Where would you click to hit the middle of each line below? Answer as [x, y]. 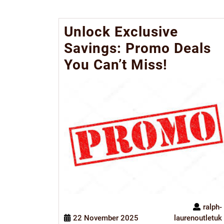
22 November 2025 [106, 218]
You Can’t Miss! [116, 65]
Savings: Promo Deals [137, 48]
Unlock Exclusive [121, 32]
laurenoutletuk [198, 218]
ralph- [212, 207]
